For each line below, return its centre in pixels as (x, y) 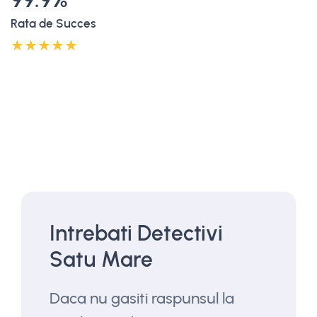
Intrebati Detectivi (136, 233)
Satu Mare (101, 259)
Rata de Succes (53, 23)
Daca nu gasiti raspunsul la (142, 298)
